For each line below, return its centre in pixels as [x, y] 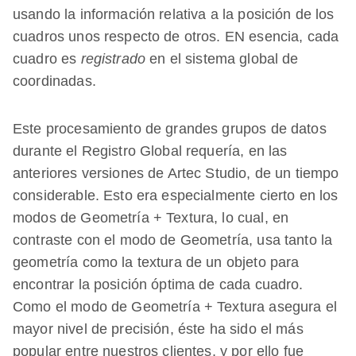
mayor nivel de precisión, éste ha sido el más [158, 329]
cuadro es [47, 59]
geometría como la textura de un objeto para [156, 262]
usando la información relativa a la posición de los [174, 14]
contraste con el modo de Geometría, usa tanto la [173, 240]
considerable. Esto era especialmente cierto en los [176, 195]
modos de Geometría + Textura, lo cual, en [151, 218]
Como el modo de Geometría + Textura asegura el [175, 307]
